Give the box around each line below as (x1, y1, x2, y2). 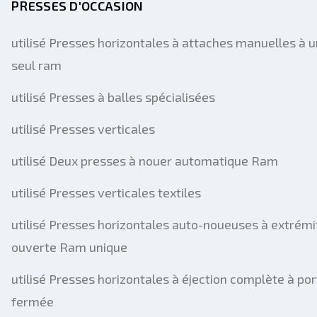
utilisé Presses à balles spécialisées (11, 89, 215, 105)
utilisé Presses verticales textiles (11, 185, 201, 201)
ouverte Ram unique (11, 239, 127, 255)
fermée (11, 294, 54, 310)
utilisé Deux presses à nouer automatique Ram (11, 153, 278, 169)
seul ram (11, 57, 62, 74)
